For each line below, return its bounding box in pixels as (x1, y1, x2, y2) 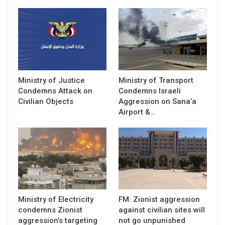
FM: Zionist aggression (119, 194, 200, 204)
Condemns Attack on (18, 86, 92, 95)
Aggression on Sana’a (119, 96, 196, 106)
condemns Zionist (18, 205, 82, 214)
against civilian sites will (119, 205, 205, 214)
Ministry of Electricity (18, 194, 93, 204)
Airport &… (119, 107, 155, 117)
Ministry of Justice (18, 75, 85, 85)
